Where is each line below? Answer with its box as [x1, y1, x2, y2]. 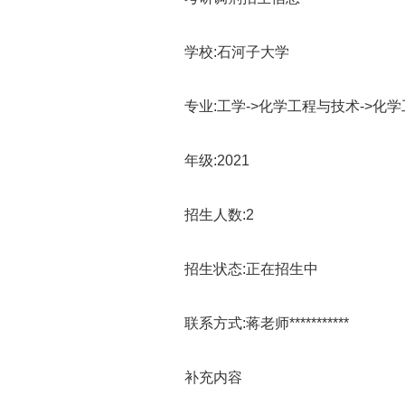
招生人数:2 [155, 207, 254, 222]
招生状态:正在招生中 [155, 261, 318, 277]
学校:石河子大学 [155, 44, 289, 60]
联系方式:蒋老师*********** [155, 316, 349, 331]
